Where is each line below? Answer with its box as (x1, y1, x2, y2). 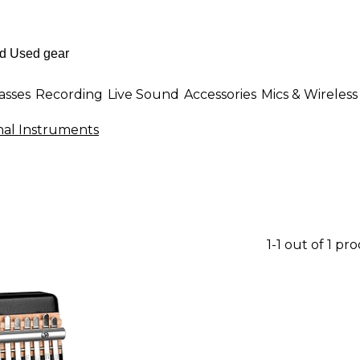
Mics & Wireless (261, 86, 358, 102)
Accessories (184, 86, 256, 102)
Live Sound (108, 86, 179, 102)
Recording (35, 86, 103, 102)
